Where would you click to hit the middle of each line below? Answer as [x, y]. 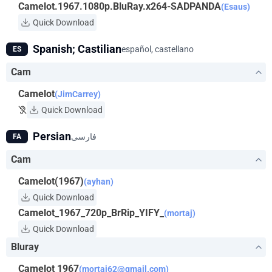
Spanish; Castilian [77, 49]
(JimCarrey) [78, 94]
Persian [52, 136]
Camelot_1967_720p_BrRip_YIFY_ [91, 213]
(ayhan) [99, 182]
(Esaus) [236, 7]
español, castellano [158, 49]
